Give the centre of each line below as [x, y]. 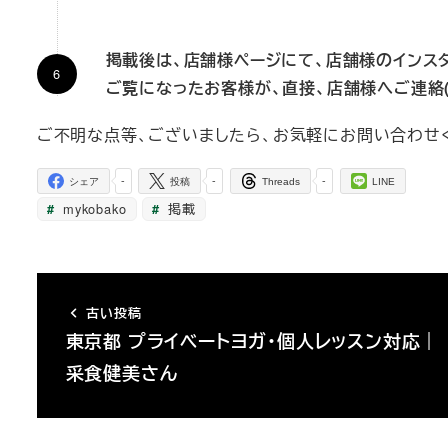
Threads [281, 181]
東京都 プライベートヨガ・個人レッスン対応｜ [252, 340]
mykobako [92, 208]
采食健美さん [121, 372]
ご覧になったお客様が [188, 87]
